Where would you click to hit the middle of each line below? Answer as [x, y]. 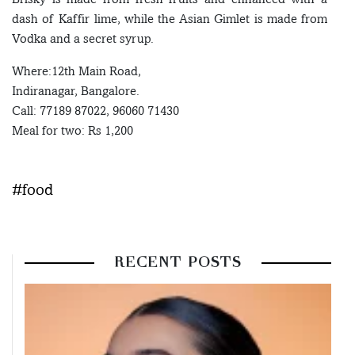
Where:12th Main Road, [76, 71]
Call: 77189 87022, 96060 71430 [95, 111]
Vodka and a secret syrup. [83, 39]
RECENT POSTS [178, 263]
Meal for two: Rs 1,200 [73, 131]
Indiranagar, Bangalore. [76, 91]
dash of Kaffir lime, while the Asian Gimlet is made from [170, 19]
